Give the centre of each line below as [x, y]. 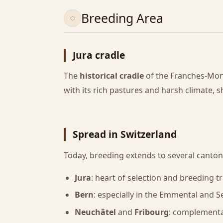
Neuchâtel [96, 212]
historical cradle [112, 76]
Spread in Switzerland [125, 134]
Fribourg [152, 212]
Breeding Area [122, 18]
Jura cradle [99, 55]
